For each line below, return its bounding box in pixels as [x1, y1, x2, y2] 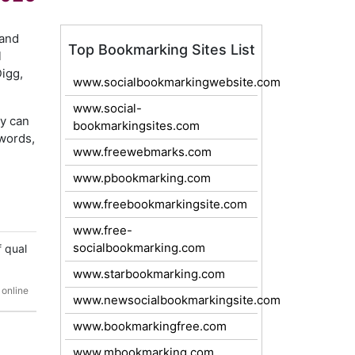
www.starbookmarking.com [73, 266, 225, 281]
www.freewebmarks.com [73, 144, 212, 159]
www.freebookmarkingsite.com [73, 197, 247, 212]
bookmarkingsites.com [73, 118, 200, 133]
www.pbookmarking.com [73, 170, 211, 185]
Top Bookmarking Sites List [67, 41, 255, 58]
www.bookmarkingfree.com [73, 319, 227, 334]
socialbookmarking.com [73, 240, 205, 255]
